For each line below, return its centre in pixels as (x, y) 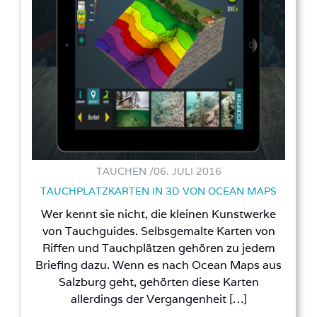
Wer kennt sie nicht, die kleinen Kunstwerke (158, 214)
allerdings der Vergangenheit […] (158, 299)
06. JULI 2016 (187, 171)
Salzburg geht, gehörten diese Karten (158, 282)
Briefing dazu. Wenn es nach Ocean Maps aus (158, 265)
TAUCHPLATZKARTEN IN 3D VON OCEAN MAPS (158, 191)
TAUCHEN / (125, 171)
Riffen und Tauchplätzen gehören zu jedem (158, 248)
